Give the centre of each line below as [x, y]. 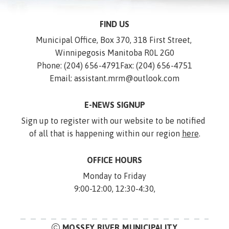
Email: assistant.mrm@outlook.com [114, 78]
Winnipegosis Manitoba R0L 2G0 [114, 52]
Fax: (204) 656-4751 [156, 65]
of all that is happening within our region [105, 133]
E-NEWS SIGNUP [114, 105]
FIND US [114, 24]
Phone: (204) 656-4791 [78, 65]
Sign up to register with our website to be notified [113, 120]
